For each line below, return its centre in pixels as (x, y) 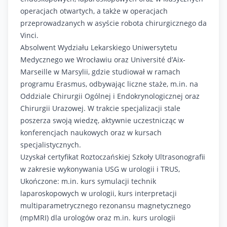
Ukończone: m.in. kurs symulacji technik (88, 181)
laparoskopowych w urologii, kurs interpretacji (99, 193)
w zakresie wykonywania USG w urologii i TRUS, (100, 169)
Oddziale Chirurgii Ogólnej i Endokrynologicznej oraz (110, 96)
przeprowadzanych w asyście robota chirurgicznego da (113, 23)
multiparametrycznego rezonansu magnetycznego (105, 205)
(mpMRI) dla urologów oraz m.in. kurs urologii (98, 218)
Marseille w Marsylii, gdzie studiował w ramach (100, 72)
